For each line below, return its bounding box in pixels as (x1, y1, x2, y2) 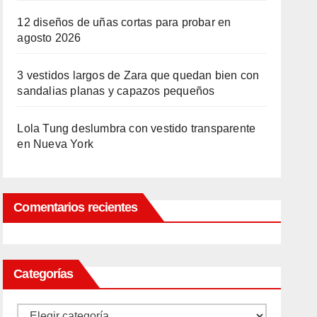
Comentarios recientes (13, 200, 138, 214)
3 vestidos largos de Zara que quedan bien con (17, 69, 260, 81)
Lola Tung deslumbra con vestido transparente (17, 122, 256, 134)
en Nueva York (17, 138, 93, 150)
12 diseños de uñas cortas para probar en (17, 16, 231, 28)
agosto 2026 (17, 32, 81, 44)
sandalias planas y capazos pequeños (17, 85, 215, 97)
